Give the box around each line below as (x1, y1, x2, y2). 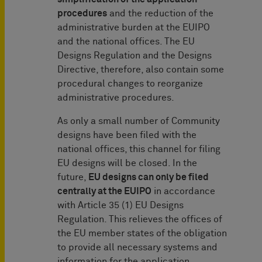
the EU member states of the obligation (57, 229, 227, 239)
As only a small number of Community (57, 116, 220, 126)
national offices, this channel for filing (57, 144, 220, 154)
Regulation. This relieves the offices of (57, 215, 222, 225)
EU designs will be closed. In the (57, 158, 197, 168)
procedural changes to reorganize (57, 79, 203, 89)
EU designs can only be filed (88, 173, 209, 182)
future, (57, 173, 88, 182)
